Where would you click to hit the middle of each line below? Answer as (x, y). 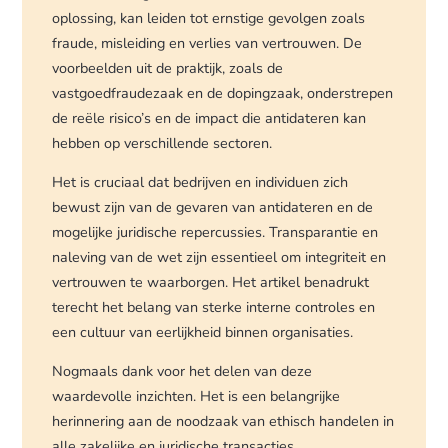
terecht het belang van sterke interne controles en (214, 306)
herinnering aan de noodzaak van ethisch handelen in (223, 421)
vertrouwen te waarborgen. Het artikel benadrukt (211, 281)
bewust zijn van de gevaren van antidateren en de (213, 206)
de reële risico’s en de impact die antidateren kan (209, 117)
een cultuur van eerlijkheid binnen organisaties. (203, 331)
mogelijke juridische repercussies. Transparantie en (215, 231)
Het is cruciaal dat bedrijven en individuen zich (200, 181)
